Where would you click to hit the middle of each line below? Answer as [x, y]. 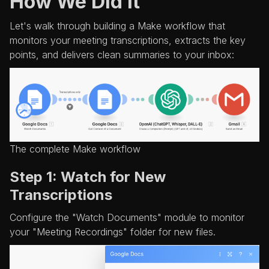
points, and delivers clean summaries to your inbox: [122, 55]
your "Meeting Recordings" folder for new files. [113, 231]
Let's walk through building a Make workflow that [117, 26]
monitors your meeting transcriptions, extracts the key [128, 40]
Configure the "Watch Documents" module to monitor [127, 217]
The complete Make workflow [75, 149]
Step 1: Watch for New [88, 177]
